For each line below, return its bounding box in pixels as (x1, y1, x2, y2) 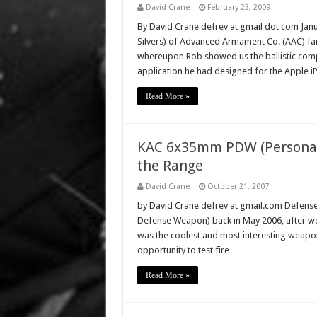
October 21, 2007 (207, 182, 269, 191)
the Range (137, 157, 203, 174)
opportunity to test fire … (137, 245, 241, 255)
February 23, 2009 (207, 3, 270, 12)
